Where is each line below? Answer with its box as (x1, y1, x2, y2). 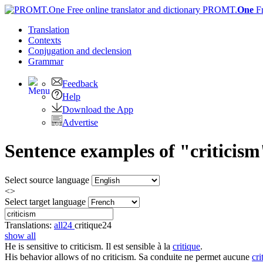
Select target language (5, 196, 86, 207)
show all (5, 230, 36, 241)
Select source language (5, 174, 89, 185)
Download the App (62, 104, 133, 114)
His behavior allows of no (5, 251, 103, 262)
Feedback (62, 79, 98, 89)
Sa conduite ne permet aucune (139, 251, 252, 262)
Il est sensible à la (106, 241, 173, 251)
